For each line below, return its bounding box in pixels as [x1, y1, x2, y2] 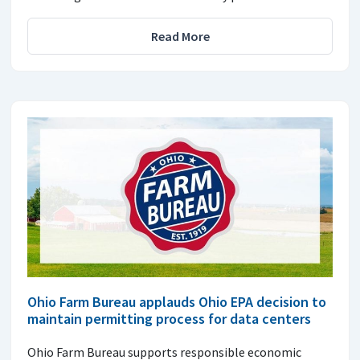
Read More [150, 27, 210, 44]
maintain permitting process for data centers [27, 309, 311, 329]
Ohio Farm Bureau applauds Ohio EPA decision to [27, 292, 326, 312]
